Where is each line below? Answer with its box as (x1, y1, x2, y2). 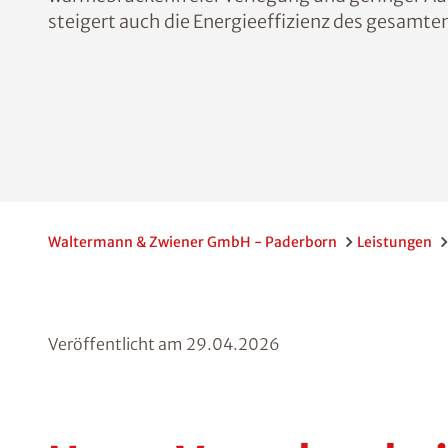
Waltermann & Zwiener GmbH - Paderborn (48, 233, 337, 251)
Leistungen (357, 233, 432, 251)
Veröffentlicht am (48, 334, 186, 354)
